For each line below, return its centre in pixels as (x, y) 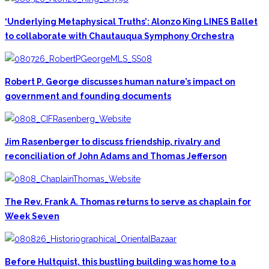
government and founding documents (88, 96)
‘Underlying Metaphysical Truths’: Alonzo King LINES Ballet (131, 21)
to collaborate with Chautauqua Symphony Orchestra (119, 36)
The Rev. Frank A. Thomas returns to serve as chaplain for (128, 201)
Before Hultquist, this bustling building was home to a (120, 261)
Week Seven (32, 216)
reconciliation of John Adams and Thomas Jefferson (116, 156)
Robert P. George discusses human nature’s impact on (120, 81)
